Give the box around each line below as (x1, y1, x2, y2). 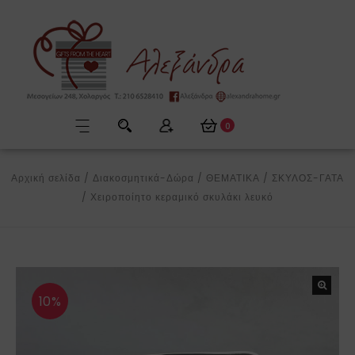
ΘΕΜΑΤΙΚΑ (206, 171, 260, 185)
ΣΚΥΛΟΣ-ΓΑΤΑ (272, 171, 344, 185)
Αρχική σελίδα (11, 171, 81, 185)
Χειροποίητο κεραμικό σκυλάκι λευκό (90, 190, 273, 204)
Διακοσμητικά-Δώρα (93, 171, 194, 185)
